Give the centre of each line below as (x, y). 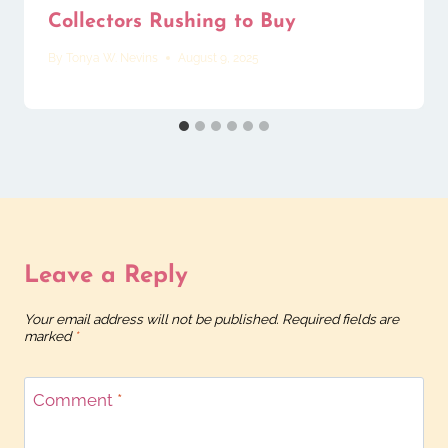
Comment (74, 399)
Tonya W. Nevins (112, 57)
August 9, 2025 (219, 57)
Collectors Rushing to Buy (172, 21)
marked (49, 336)
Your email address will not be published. (151, 319)
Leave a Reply (106, 275)
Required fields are (340, 319)
